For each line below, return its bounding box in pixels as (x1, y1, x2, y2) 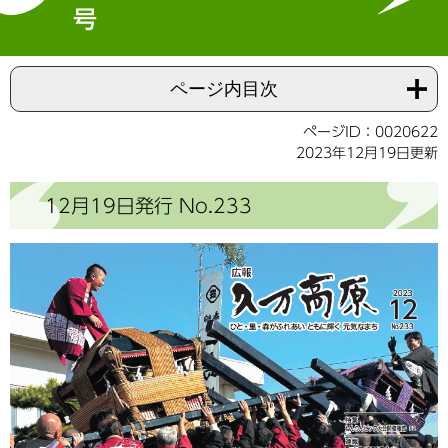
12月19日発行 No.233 (45, 195, 252, 215)
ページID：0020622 (303, 125, 438, 140)
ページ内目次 (170, 79, 278, 100)
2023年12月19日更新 (296, 146, 438, 161)
